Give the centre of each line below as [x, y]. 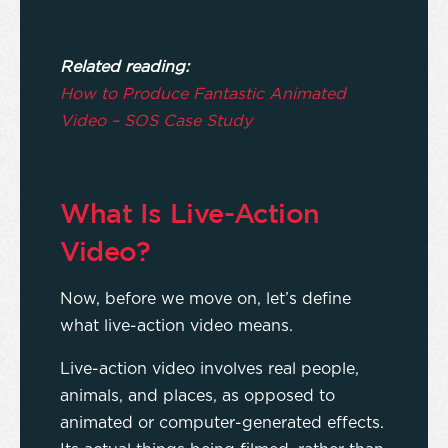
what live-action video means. [176, 326]
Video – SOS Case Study [156, 121]
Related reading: [124, 67]
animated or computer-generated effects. [222, 423]
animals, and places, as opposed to [197, 396]
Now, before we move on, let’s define [205, 299]
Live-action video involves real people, [209, 369]
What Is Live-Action [190, 213]
